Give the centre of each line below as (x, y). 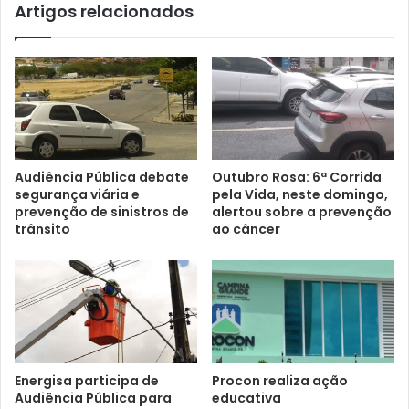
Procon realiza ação (280, 380)
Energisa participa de (87, 380)
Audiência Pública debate (102, 177)
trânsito (42, 229)
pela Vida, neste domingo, (300, 194)
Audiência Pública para (93, 398)
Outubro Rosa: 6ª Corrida (297, 177)
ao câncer (246, 229)
